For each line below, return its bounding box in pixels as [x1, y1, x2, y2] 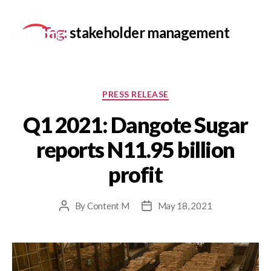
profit [108, 160, 163, 188]
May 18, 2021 [157, 200, 212, 211]
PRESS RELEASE [102, 89, 169, 99]
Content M [87, 200, 129, 211]
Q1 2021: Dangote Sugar [23, 111, 248, 138]
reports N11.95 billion [36, 135, 235, 163]
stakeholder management [69, 24, 229, 41]
